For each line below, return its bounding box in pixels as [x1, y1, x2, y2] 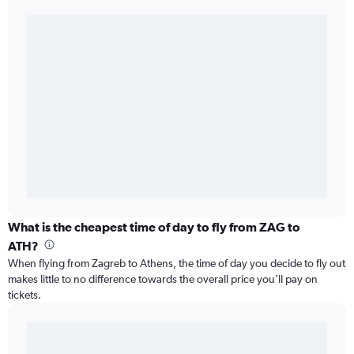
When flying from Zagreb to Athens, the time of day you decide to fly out [8, 257, 345, 269]
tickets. [8, 288, 41, 301]
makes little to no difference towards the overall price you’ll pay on [8, 273, 318, 285]
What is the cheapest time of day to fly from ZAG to [8, 220, 300, 234]
